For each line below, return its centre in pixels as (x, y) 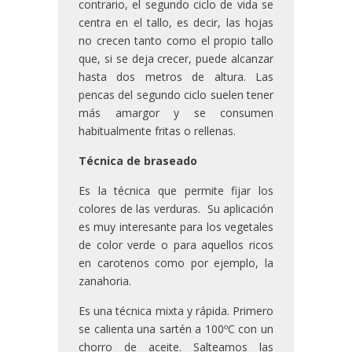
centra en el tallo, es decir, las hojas (176, 23)
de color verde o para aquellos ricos (176, 245)
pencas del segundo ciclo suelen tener (176, 95)
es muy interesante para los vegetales (176, 227)
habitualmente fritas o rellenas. (157, 131)
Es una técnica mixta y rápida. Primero (176, 311)
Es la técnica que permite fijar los (176, 191)
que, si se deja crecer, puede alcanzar (176, 59)
